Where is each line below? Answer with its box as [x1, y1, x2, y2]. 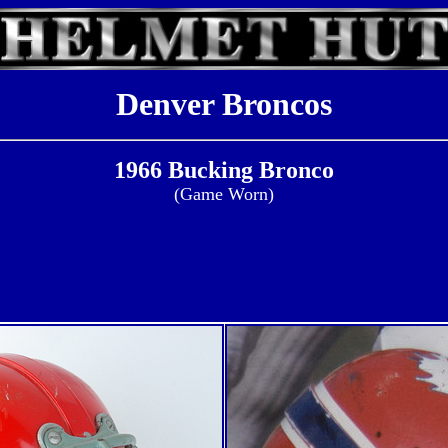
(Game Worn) [174, 184, 274, 204]
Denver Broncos [116, 86, 332, 122]
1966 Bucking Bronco [114, 157, 334, 183]
